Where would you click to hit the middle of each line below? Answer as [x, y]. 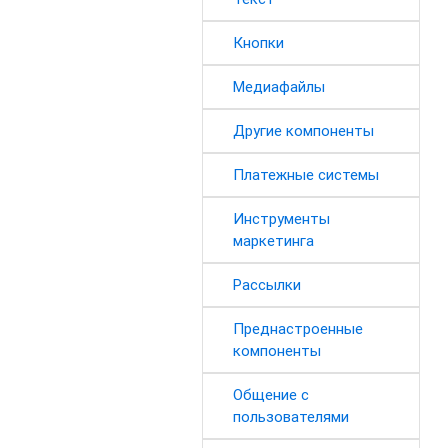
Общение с [270, 395]
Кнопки [258, 43]
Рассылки [266, 285]
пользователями [290, 417]
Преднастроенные [297, 329]
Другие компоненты [303, 131]
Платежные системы [305, 175]
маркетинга [273, 241]
